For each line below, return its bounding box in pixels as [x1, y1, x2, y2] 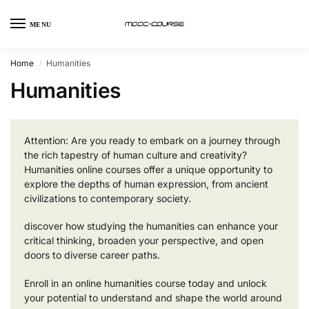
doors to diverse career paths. [24, 249, 160, 261]
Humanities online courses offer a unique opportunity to [24, 163, 272, 175]
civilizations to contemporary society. [24, 192, 191, 204]
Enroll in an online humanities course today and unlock [24, 277, 267, 289]
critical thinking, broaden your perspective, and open [24, 235, 263, 247]
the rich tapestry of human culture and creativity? [24, 149, 247, 161]
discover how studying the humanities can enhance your [24, 220, 278, 232]
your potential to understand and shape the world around [24, 291, 282, 303]
